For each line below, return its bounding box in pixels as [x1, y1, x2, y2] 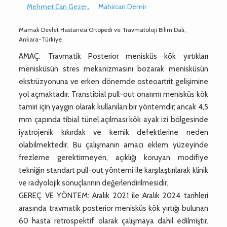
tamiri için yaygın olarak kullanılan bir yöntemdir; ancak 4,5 [19, 102, 208, 111]
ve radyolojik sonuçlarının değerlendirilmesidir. [19, 178, 169, 187]
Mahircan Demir [98, 2, 147, 11]
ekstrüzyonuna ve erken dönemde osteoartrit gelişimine [19, 77, 208, 86]
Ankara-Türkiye [19, 35, 62, 43]
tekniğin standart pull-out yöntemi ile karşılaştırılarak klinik [19, 165, 208, 175]
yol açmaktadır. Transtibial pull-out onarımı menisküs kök [19, 89, 208, 99]
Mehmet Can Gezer [27, 2, 88, 11]
